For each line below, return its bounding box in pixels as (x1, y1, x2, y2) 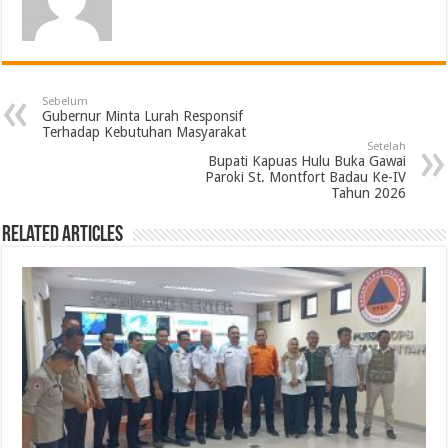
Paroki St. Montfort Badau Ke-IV (204, 169, 406, 186)
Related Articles (2, 224, 124, 248)
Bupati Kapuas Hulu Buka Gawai (207, 153, 406, 170)
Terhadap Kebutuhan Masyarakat (42, 124, 247, 141)
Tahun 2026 (330, 185, 406, 202)
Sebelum (42, 95, 89, 109)
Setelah (366, 140, 406, 154)
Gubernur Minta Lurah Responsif (42, 108, 244, 125)
